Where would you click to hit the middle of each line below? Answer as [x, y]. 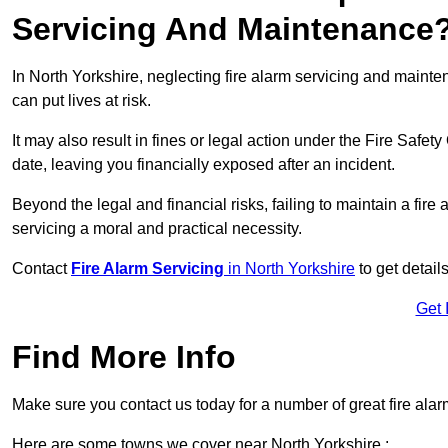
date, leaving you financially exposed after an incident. [203, 165]
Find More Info [124, 357]
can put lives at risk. [81, 101]
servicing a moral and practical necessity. [157, 229]
